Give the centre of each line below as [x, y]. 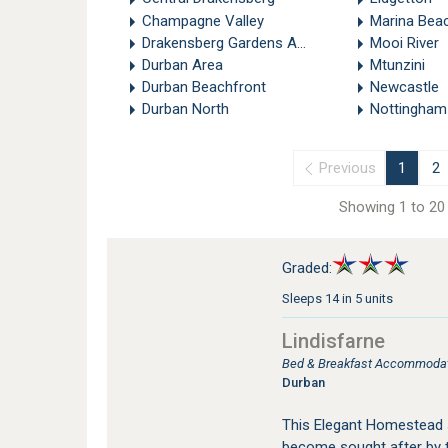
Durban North [185, 108]
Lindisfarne [333, 340]
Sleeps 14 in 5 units [337, 298]
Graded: [306, 267]
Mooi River [404, 42]
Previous [349, 167]
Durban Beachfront [204, 86]
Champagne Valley [203, 20]
